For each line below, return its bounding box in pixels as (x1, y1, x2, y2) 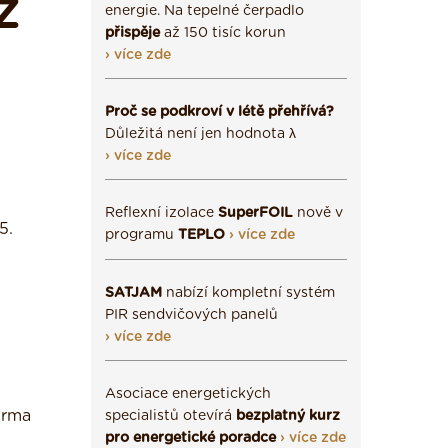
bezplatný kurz (236, 409, 340, 423)
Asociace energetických (105, 387, 271, 401)
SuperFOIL (218, 206, 293, 220)
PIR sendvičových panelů (105, 308, 278, 322)
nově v (293, 206, 343, 220)
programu (105, 228, 178, 242)
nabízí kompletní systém (162, 286, 335, 300)
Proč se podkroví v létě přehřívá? (105, 105, 334, 119)
